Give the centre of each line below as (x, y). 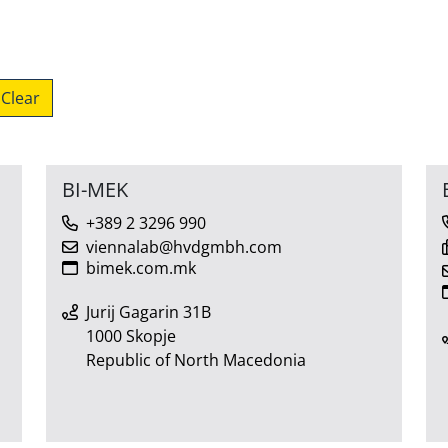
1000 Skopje (131, 335)
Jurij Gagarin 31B (148, 311)
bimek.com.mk (141, 267)
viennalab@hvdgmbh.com (184, 246)
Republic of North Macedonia (196, 359)
